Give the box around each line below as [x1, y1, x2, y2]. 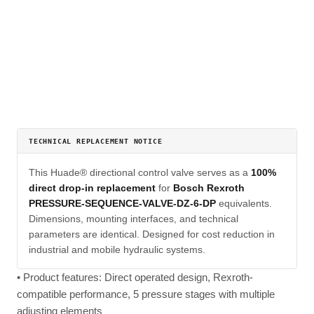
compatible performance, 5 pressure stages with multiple [17, 288, 275, 300]
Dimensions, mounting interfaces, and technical [29, 213, 238, 224]
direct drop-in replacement [29, 182, 156, 193]
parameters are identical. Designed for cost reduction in [29, 228, 275, 240]
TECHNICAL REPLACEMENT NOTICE [29, 137, 163, 145]
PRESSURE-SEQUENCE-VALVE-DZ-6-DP [29, 198, 216, 209]
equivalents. [216, 198, 272, 209]
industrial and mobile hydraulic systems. [29, 244, 205, 255]
